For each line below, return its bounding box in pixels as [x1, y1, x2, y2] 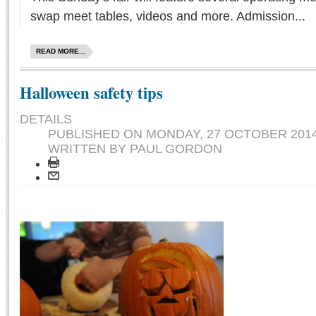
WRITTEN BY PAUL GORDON [48, 141, 222, 156]
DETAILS [20, 111, 72, 126]
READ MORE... [36, 47, 85, 55]
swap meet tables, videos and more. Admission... [30, 8, 305, 23]
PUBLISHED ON [48, 126, 146, 141]
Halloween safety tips [20, 80, 163, 104]
